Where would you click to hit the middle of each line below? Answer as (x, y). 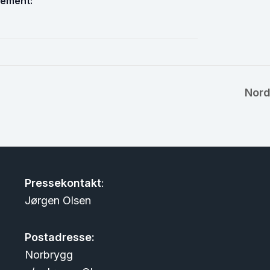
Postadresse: (59, 237)
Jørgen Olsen (58, 200)
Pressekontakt (63, 183)
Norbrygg (49, 254)
